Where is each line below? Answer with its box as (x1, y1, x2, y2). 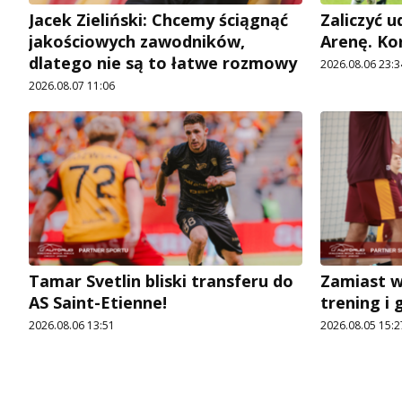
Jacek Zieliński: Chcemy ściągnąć (29, 9, 288, 31)
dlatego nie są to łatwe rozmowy (29, 52, 297, 74)
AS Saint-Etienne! (29, 292, 167, 314)
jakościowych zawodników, (29, 31, 245, 53)
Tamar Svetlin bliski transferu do (29, 270, 293, 293)
